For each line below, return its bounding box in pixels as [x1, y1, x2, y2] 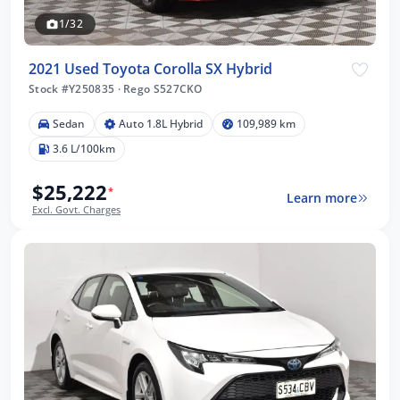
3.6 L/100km [53, 140, 115, 156]
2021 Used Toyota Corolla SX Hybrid [29, 58, 272, 79]
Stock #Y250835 [29, 80, 118, 96]
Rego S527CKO [120, 80, 203, 96]
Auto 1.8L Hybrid [119, 115, 203, 131]
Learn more [286, 189, 357, 207]
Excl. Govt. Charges [32, 202, 121, 216]
